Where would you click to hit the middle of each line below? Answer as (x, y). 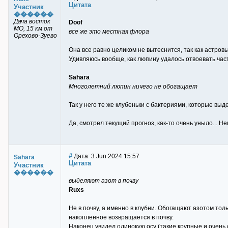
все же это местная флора (109, 32)
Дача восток (32, 21)
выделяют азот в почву (104, 181)
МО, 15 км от (33, 28)
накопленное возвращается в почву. (121, 217)
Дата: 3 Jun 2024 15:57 (106, 156)
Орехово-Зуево (35, 36)
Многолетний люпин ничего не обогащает (133, 87)
